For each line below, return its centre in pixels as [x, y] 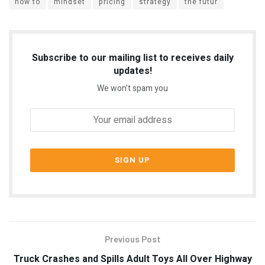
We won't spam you [132, 88]
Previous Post [132, 240]
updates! [132, 71]
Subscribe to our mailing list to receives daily [132, 58]
